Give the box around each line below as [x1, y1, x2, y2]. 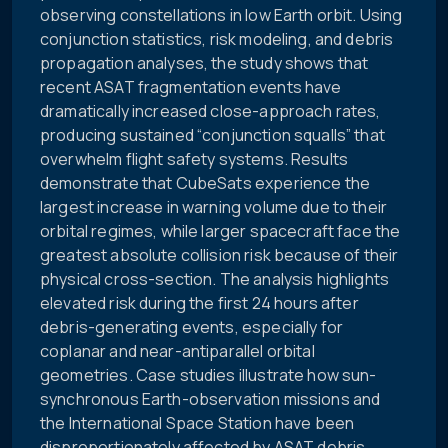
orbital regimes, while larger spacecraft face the [40, 220, 401, 243]
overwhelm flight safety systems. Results [40, 148, 349, 171]
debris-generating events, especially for [40, 316, 344, 339]
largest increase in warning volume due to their [40, 196, 388, 219]
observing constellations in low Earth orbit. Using [40, 4, 403, 27]
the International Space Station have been [40, 412, 355, 435]
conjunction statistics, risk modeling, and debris [40, 28, 394, 51]
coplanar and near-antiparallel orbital [40, 340, 315, 363]
